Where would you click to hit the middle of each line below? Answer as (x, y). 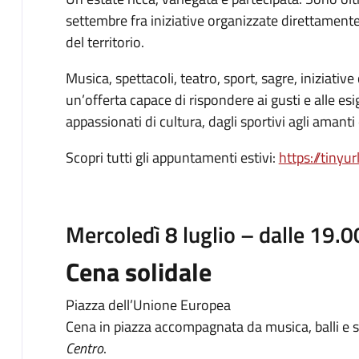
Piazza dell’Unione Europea (148, 305)
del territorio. (105, 42)
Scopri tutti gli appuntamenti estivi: (172, 157)
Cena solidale (138, 271)
